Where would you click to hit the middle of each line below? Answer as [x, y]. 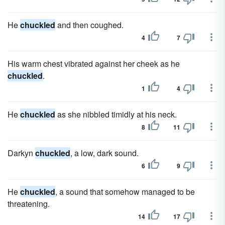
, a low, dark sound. [104, 153]
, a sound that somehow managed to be [125, 192]
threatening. [29, 204]
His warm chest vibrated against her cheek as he [94, 64]
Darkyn [21, 153]
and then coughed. [89, 25]
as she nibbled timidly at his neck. [116, 114]
